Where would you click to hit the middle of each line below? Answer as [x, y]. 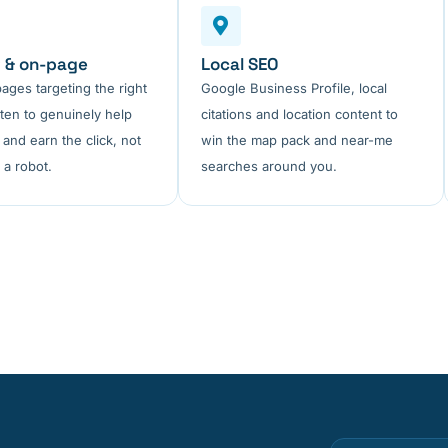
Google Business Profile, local [293, 88]
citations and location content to [299, 114]
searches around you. [268, 166]
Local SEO [239, 64]
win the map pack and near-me [296, 140]
